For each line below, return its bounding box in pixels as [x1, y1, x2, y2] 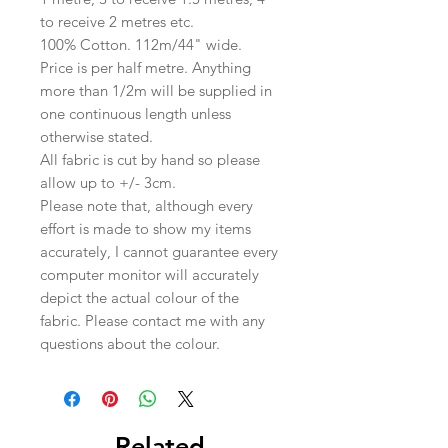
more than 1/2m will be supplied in [40, 81, 272, 101]
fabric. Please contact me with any [40, 311, 265, 331]
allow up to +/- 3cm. [40, 173, 180, 193]
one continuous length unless [40, 104, 231, 124]
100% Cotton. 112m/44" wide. [40, 35, 246, 55]
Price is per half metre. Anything [40, 58, 251, 78]
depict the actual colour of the [40, 288, 239, 308]
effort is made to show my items [40, 219, 251, 239]
